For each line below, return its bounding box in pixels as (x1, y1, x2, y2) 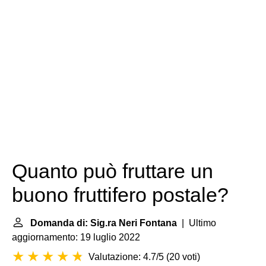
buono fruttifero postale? (12, 184, 229, 206)
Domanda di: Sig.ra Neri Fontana (30, 218, 177, 228)
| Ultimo (177, 218, 216, 228)
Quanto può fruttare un (12, 160, 213, 182)
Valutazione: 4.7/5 (88, 252, 164, 262)
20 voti (169, 252, 197, 262)
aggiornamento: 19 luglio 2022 (12, 232, 140, 242)
